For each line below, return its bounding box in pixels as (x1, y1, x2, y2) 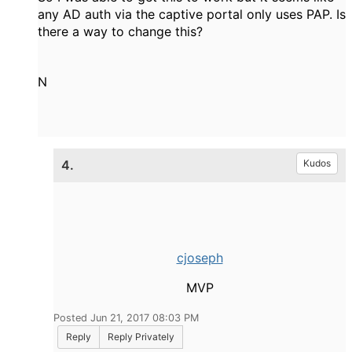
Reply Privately (108, 331, 174, 343)
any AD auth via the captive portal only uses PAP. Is (38, 6, 346, 22)
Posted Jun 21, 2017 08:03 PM (53, 312, 199, 324)
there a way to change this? (38, 24, 203, 39)
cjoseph (176, 250, 223, 266)
